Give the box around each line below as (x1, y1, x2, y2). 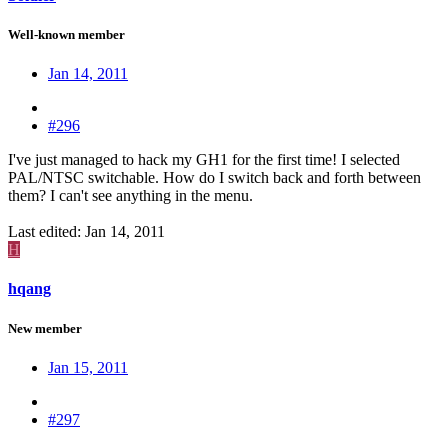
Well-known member (8, 26, 125, 42)
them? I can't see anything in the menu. (8, 187, 253, 205)
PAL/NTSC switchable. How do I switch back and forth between (8, 169, 421, 187)
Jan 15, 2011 (48, 358, 128, 376)
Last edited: (8, 223, 85, 241)
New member (8, 320, 82, 336)
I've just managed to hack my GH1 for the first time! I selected (8, 151, 400, 169)
